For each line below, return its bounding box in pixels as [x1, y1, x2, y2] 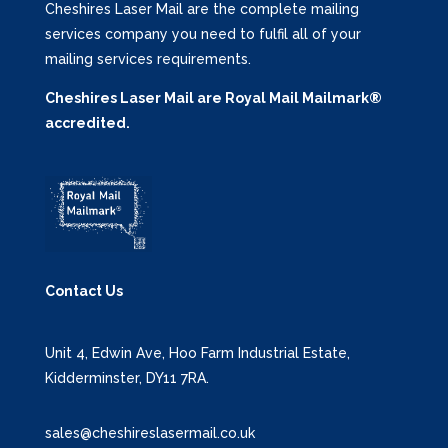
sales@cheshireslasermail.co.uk [44, 425, 255, 442]
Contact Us [44, 283, 123, 300]
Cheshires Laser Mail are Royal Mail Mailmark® [44, 90, 382, 107]
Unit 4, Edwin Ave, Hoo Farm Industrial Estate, [44, 345, 350, 362]
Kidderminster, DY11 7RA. [44, 370, 209, 387]
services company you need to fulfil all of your [44, 26, 361, 43]
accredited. [44, 115, 130, 132]
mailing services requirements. [44, 51, 251, 68]
